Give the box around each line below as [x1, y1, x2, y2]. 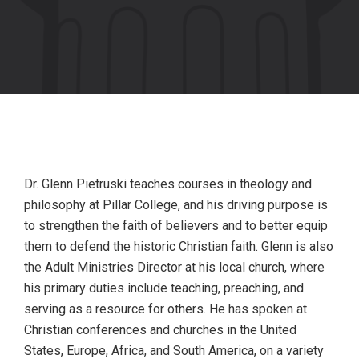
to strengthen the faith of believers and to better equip [24, 218, 328, 233]
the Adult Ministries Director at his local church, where [24, 260, 325, 275]
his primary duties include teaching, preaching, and [24, 280, 304, 296]
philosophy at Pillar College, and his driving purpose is [24, 197, 328, 212]
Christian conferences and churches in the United [24, 322, 296, 337]
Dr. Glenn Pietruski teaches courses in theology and [24, 176, 312, 192]
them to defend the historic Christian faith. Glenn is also [24, 239, 333, 254]
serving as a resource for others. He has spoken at [24, 301, 307, 317]
